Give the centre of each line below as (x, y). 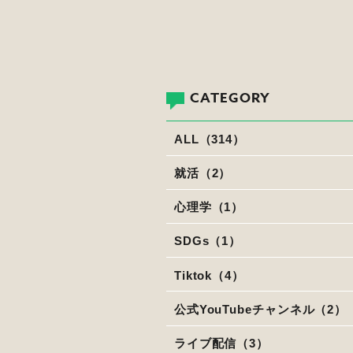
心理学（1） (209, 207)
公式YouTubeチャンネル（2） (260, 309)
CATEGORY (230, 98)
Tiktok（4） (209, 275)
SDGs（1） (208, 241)
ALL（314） (210, 139)
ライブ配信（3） (221, 344)
